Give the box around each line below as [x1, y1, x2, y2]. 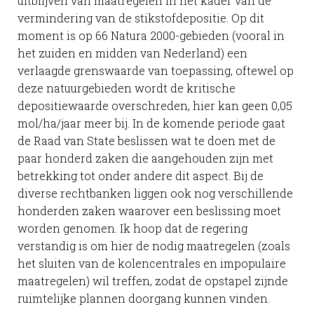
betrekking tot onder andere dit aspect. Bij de [18, 168, 264, 184]
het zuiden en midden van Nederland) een [18, 46, 247, 61]
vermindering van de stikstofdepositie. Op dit [18, 11, 264, 26]
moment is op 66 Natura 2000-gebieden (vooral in [18, 28, 285, 43]
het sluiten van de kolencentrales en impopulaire [18, 256, 286, 271]
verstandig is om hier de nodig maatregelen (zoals [18, 238, 290, 254]
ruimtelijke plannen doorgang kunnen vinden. [18, 291, 270, 306]
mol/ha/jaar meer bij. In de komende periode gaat [18, 116, 285, 131]
